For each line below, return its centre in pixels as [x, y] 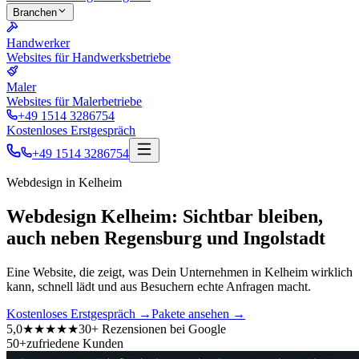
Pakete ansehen [192, 313]
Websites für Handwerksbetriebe [89, 57]
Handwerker [38, 43]
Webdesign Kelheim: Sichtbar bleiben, [165, 216]
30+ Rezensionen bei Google [152, 329]
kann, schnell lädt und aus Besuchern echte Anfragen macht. [159, 286]
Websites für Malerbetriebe [74, 101]
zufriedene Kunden [75, 343]
